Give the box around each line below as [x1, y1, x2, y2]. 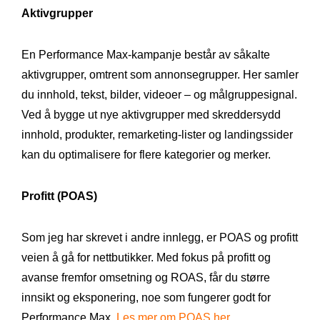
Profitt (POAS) [21, 189, 97, 202]
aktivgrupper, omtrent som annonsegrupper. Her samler [21, 68, 299, 81]
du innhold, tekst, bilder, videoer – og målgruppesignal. [21, 88, 297, 101]
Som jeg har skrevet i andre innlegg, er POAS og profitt [21, 231, 298, 244]
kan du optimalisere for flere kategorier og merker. [21, 148, 271, 161]
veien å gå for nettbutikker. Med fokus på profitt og [21, 251, 271, 264]
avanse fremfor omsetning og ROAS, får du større [21, 271, 270, 284]
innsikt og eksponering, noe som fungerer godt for [21, 291, 271, 304]
